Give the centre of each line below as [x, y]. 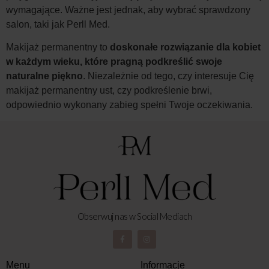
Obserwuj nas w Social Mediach [134, 216]
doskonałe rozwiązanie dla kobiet [185, 47]
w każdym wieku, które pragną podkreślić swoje [114, 62]
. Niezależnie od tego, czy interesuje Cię [168, 76]
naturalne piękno [44, 76]
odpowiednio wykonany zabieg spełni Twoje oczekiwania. [129, 105]
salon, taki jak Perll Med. [58, 25]
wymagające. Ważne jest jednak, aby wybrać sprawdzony [128, 10]
